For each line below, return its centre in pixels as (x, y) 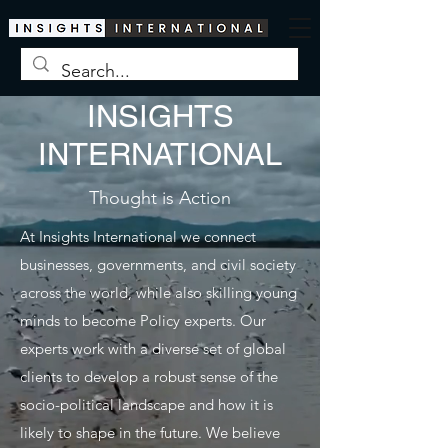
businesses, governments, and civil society (158, 264)
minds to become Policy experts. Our (143, 320)
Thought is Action (160, 198)
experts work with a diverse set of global (153, 348)
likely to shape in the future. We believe (150, 432)
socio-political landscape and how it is (146, 404)
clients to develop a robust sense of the (149, 376)
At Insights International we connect (138, 236)
